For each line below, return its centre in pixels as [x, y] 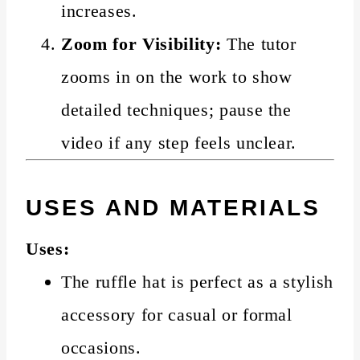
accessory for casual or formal [177, 314]
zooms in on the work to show [177, 76]
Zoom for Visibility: [141, 43]
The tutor [259, 43]
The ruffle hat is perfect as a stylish [198, 281]
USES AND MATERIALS [173, 207]
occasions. [101, 347]
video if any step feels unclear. [179, 142]
